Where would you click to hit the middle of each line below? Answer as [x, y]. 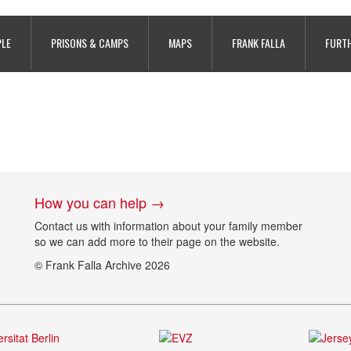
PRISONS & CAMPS [90, 43]
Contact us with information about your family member [168, 226]
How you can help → [100, 202]
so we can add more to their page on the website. [157, 241]
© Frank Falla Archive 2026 [102, 265]
